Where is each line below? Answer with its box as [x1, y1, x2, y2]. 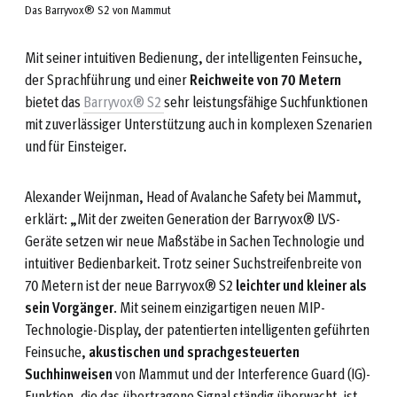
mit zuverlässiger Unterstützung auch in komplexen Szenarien [25, 113, 372, 136]
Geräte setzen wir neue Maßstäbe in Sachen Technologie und [25, 230, 364, 253]
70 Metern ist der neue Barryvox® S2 [25, 274, 236, 297]
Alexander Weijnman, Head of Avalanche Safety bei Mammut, [25, 185, 362, 208]
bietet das [25, 90, 83, 113]
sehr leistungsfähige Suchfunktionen [164, 90, 368, 113]
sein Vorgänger [25, 296, 113, 319]
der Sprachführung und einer [25, 68, 190, 91]
